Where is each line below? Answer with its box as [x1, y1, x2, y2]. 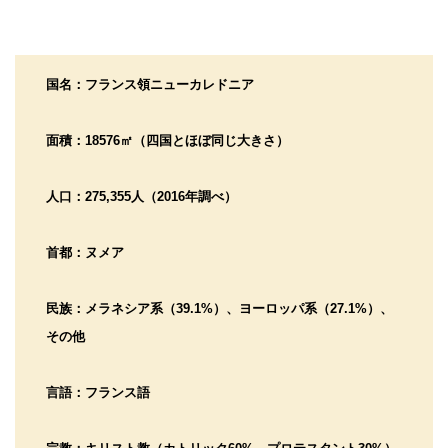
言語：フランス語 [45, 384, 150, 400]
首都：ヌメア [45, 244, 124, 260]
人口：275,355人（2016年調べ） [45, 188, 237, 204]
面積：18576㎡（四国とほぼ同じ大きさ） [45, 132, 289, 148]
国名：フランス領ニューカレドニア [45, 76, 254, 92]
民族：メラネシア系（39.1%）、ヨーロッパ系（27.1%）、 [45, 300, 393, 316]
